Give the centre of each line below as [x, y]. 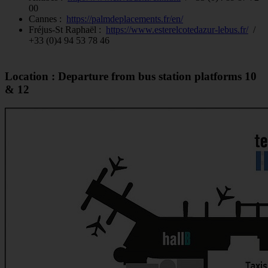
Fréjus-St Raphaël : [67, 29]
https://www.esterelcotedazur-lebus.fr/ [177, 29]
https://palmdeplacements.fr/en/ [125, 19]
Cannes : [48, 19]
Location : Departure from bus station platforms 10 [131, 77]
